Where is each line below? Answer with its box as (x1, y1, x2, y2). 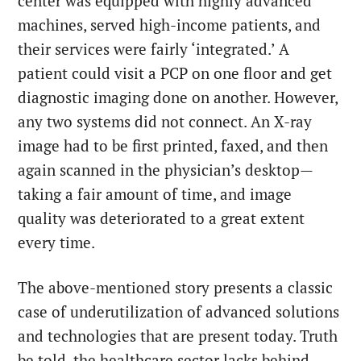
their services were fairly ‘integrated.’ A (18, 39, 290, 59)
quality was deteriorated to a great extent (18, 208, 305, 228)
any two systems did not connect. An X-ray (18, 111, 313, 131)
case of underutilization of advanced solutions (18, 301, 340, 322)
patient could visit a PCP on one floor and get (18, 63, 333, 83)
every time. (18, 232, 96, 252)
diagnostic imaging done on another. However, (18, 87, 338, 107)
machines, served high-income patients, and (18, 15, 322, 35)
